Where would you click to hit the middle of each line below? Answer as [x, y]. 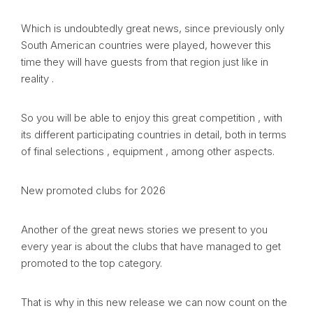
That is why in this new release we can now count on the [154, 303]
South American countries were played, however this [146, 45]
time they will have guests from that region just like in [145, 62]
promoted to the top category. [92, 263]
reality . [37, 79]
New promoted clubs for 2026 [93, 191]
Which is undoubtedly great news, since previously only [153, 29]
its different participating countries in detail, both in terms [154, 135]
